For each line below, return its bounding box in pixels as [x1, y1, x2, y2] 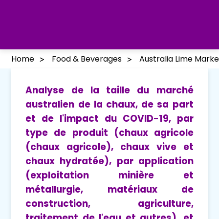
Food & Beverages [52, 53, 122, 65]
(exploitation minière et [25, 169, 194, 182]
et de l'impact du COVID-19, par [25, 112, 194, 126]
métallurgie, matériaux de [25, 183, 194, 197]
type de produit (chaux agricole [25, 126, 194, 140]
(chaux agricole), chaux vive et [25, 140, 194, 154]
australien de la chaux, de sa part [25, 98, 194, 111]
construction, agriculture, [25, 197, 194, 211]
